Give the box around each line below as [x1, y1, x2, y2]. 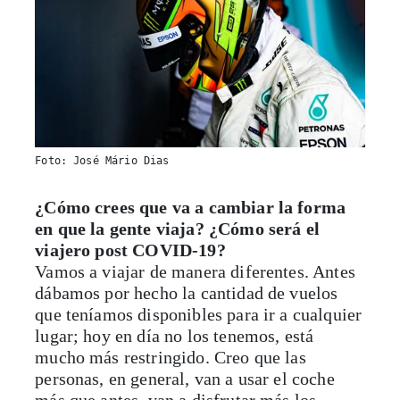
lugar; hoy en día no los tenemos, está [35, 326, 314, 346]
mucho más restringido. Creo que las [35, 347, 306, 368]
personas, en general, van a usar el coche [35, 369, 335, 389]
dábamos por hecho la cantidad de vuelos [35, 283, 338, 304]
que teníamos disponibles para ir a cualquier [35, 304, 362, 325]
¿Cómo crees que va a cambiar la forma [35, 197, 346, 218]
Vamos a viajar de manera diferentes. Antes [35, 262, 355, 282]
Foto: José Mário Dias [35, 154, 170, 168]
